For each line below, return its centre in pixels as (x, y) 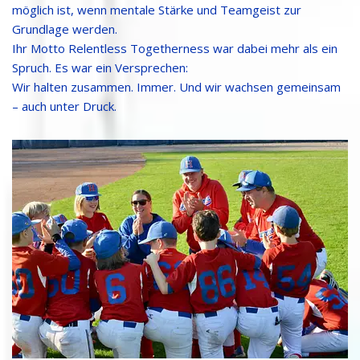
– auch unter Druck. (64, 106)
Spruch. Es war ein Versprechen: (100, 67)
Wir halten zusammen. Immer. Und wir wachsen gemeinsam (176, 86)
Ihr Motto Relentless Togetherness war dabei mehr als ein (175, 48)
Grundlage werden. (65, 29)
